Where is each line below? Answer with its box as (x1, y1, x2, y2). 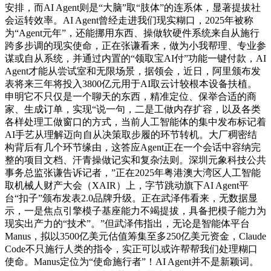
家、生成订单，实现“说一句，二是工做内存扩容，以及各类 (5, 104, 261, 115)
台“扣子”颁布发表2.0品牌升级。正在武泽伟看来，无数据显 (5, 193, 258, 204)
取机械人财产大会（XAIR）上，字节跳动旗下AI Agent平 (5, 180, 249, 191)
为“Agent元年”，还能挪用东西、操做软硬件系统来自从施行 (5, 28, 260, 39)
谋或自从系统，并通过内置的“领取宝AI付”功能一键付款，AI (5, 53, 266, 64)
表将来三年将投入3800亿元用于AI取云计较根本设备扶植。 (5, 79, 257, 90)
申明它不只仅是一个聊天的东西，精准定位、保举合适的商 (5, 91, 256, 102)
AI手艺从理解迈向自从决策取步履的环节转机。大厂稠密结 (5, 129, 257, 140)
